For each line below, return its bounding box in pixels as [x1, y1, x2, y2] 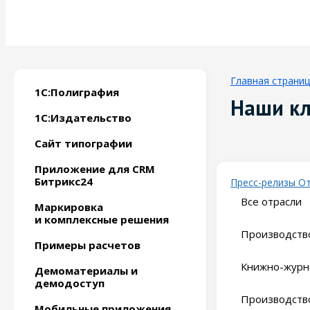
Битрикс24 [35, 174, 93, 188]
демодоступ [35, 276, 104, 290]
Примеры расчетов [35, 238, 140, 252]
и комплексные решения [35, 212, 169, 226]
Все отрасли [241, 194, 302, 208]
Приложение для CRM [35, 162, 155, 176]
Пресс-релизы [230, 176, 298, 189]
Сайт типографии [35, 136, 132, 150]
